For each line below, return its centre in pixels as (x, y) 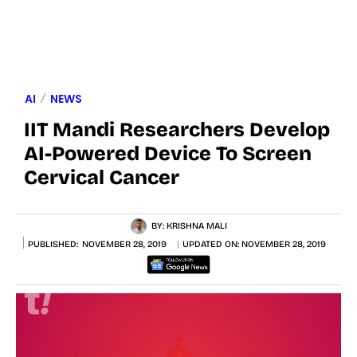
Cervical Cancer (102, 177)
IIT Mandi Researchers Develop (177, 129)
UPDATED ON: (212, 245)
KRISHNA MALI (197, 226)
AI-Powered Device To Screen (168, 153)
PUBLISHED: (53, 244)
